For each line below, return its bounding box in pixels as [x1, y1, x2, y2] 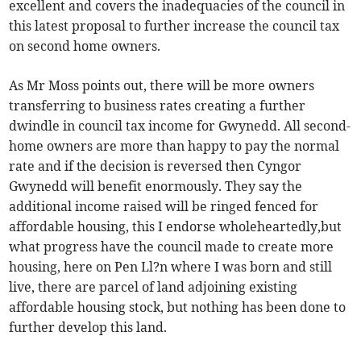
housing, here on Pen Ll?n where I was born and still [9, 259, 333, 276]
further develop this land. [9, 319, 168, 336]
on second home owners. [9, 38, 161, 55]
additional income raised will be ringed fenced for [9, 198, 319, 215]
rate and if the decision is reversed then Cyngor [9, 158, 302, 175]
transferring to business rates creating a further [9, 98, 306, 114]
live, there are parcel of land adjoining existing [9, 279, 298, 296]
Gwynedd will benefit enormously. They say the [9, 178, 303, 195]
